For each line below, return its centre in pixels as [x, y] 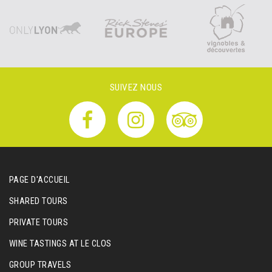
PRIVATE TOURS [39, 223]
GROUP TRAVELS [40, 265]
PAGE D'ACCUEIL [39, 180]
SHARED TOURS [39, 201]
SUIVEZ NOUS [136, 87]
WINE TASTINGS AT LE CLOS [60, 244]
